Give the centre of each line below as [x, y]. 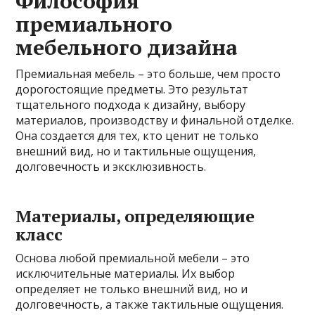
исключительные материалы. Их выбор [126, 273]
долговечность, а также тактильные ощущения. [150, 304]
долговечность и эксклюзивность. [111, 166]
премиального [94, 24]
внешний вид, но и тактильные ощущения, [136, 151]
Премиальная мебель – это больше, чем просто [148, 73]
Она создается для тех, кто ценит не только [137, 135]
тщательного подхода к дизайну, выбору [131, 104]
